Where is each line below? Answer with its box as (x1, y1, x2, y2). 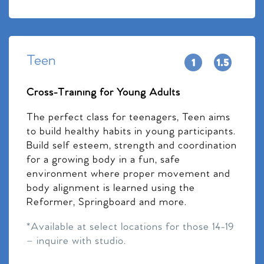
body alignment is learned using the (27, 181, 195, 194)
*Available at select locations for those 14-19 (27, 220, 234, 233)
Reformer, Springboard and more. (27, 196, 187, 209)
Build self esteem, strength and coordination (27, 139, 237, 152)
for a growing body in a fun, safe (27, 153, 180, 166)
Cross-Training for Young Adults (27, 86, 180, 99)
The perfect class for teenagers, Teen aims (27, 111, 230, 124)
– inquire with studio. (27, 235, 126, 247)
